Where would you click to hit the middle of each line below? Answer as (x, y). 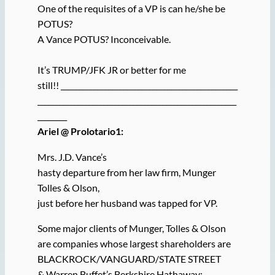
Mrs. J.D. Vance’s (72, 157)
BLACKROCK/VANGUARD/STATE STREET (129, 258)
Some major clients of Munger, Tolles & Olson (131, 228)
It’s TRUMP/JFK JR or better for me (111, 70)
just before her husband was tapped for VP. (127, 203)
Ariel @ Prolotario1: (80, 131)
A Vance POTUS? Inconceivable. (104, 39)
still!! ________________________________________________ (137, 85)
